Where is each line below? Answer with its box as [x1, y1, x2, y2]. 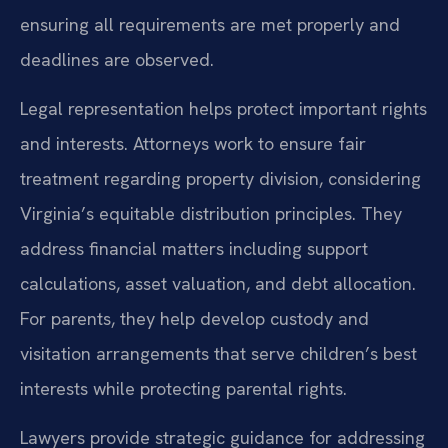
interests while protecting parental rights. [20, 376, 347, 400]
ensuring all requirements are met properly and [20, 12, 400, 36]
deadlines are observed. [20, 47, 214, 71]
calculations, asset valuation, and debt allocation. [20, 271, 416, 295]
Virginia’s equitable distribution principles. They [20, 201, 402, 225]
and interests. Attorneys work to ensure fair [20, 131, 366, 155]
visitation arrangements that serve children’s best [20, 341, 417, 365]
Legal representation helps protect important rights [20, 96, 427, 120]
